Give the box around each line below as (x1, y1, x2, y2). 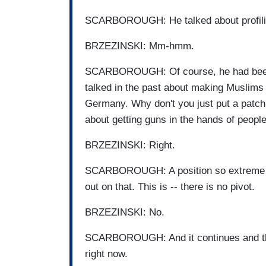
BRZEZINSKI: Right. (85, 139, 175, 151)
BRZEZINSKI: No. (85, 206, 164, 218)
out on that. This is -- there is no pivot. (85, 180, 255, 192)
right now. (85, 248, 131, 259)
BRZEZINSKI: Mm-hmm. (85, 40, 194, 52)
